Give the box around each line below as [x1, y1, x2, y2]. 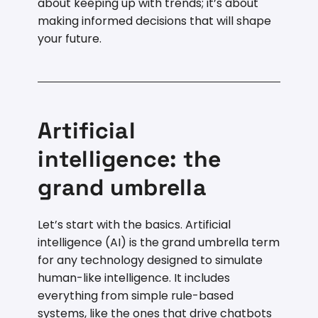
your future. [38, 30, 102, 47]
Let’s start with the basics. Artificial [38, 216, 231, 233]
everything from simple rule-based [38, 287, 234, 304]
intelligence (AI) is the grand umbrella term [38, 234, 280, 251]
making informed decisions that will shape [38, 12, 272, 29]
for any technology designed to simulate [38, 251, 263, 268]
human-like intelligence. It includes [38, 269, 231, 286]
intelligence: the [38, 144, 221, 173]
